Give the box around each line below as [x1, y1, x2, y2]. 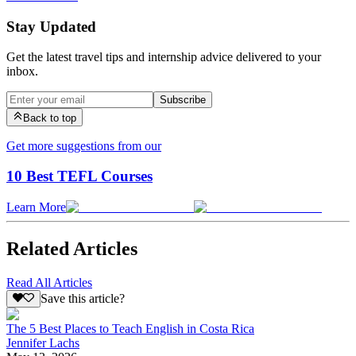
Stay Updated [6, 17, 96, 35]
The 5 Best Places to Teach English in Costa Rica [6, 322, 254, 336]
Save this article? [40, 292, 125, 306]
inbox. [6, 64, 38, 79]
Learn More [6, 200, 66, 215]
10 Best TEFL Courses [6, 168, 153, 185]
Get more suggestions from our [6, 138, 161, 153]
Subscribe [160, 94, 206, 106]
